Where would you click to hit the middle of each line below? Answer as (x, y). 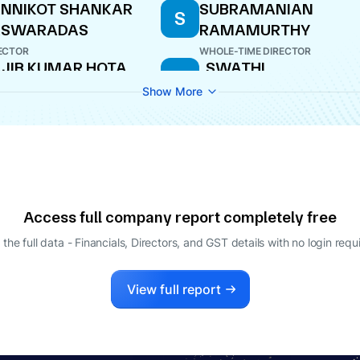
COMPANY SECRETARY (253, 89)
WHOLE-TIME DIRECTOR (256, 51)
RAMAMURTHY (255, 30)
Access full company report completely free (180, 217)
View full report (174, 289)
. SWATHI (232, 68)
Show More (172, 91)
